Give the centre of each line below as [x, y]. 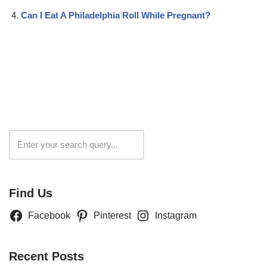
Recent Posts [46, 256]
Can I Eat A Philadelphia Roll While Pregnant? [116, 15]
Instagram [176, 215]
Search [174, 144]
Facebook [49, 215]
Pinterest [113, 215]
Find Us [31, 193]
